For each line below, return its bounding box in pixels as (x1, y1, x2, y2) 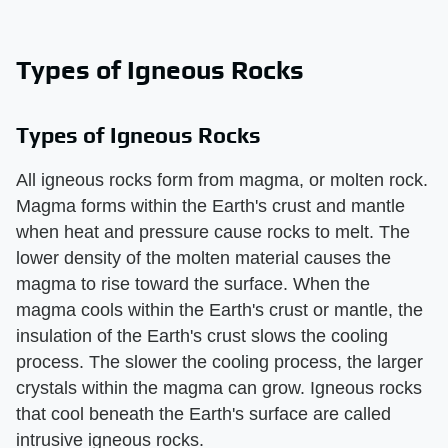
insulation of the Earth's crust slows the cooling (16, 326, 388, 347)
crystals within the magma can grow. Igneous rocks (16, 378, 422, 399)
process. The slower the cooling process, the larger (16, 352, 423, 373)
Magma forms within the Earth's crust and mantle (16, 196, 405, 217)
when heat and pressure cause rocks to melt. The (16, 222, 410, 243)
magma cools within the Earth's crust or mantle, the (16, 300, 423, 321)
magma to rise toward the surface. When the (16, 274, 370, 295)
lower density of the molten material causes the (16, 248, 391, 269)
